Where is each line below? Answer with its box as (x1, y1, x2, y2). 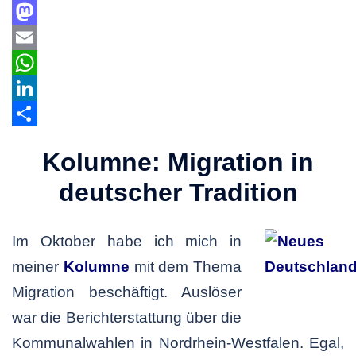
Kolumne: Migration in (42, 148, 314, 177)
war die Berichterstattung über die (12, 309, 242, 327)
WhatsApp (12, 80, 75, 95)
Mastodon (12, 29, 72, 44)
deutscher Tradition (58, 178, 298, 207)
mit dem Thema (129, 258, 242, 276)
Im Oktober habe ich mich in (12, 233, 242, 250)
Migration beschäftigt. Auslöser (12, 284, 242, 301)
